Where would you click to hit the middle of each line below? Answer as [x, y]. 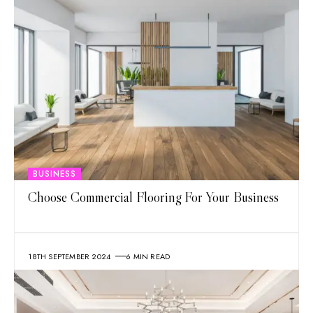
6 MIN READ [148, 256]
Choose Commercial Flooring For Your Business [154, 197]
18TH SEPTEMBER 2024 [70, 256]
